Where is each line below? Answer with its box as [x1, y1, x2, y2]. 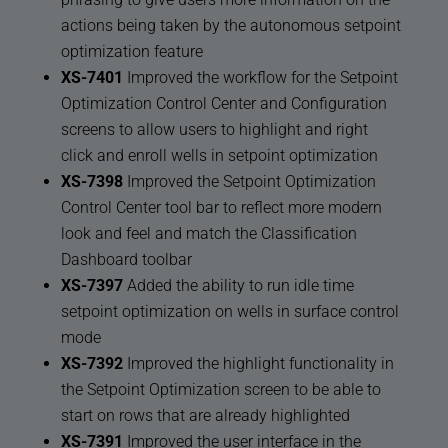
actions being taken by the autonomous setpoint [60, 16, 401, 36]
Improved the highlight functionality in [122, 354, 394, 374]
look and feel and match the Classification [60, 224, 357, 244]
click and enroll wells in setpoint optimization [60, 146, 378, 166]
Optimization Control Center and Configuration [60, 94, 387, 114]
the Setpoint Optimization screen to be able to [60, 380, 381, 400]
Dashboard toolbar [60, 250, 192, 270]
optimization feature [60, 42, 203, 62]
